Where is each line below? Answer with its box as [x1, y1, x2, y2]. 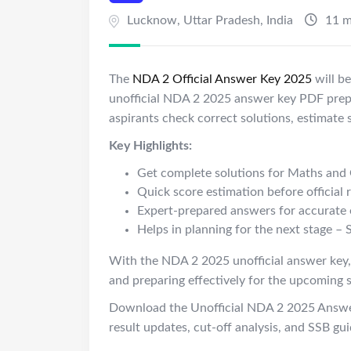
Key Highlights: [109, 139, 192, 153]
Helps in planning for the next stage [137, 223, 335, 237]
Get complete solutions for [137, 167, 288, 180]
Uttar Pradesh [183, 14, 260, 27]
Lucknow [127, 14, 177, 27]
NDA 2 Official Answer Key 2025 [132, 73, 312, 86]
